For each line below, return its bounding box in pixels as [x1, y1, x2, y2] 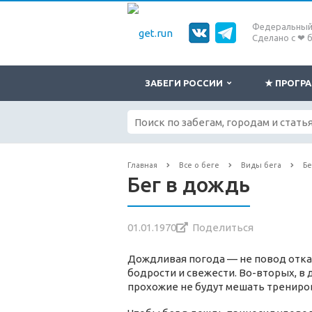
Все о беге [179, 161, 221, 169]
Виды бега [241, 161, 283, 169]
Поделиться [192, 221, 253, 234]
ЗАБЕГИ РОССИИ [144, 78, 227, 88]
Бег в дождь [127, 173, 250, 197]
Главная [127, 161, 159, 169]
